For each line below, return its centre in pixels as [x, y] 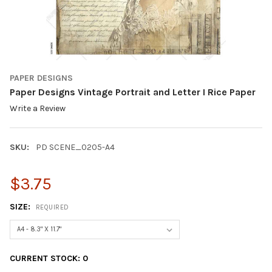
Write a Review [38, 109]
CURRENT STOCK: [46, 259]
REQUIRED [52, 207]
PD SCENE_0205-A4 [75, 148]
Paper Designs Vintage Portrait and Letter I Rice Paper [133, 92]
